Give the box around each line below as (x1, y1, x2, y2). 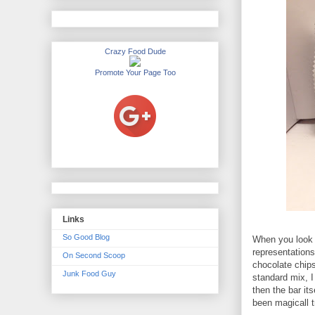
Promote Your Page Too (94, 68, 176, 77)
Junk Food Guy (63, 269, 116, 278)
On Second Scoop (63, 251, 125, 260)
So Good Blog (63, 233, 110, 242)
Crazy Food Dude (104, 47, 166, 56)
